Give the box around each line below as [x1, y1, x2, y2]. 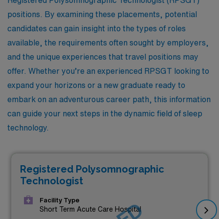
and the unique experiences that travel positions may [7, 52, 198, 61]
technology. [7, 123, 49, 131]
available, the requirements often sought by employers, [7, 38, 209, 46]
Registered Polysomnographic [20, 163, 164, 175]
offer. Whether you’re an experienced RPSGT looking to [7, 66, 209, 75]
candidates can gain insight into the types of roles [7, 24, 186, 32]
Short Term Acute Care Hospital [40, 206, 141, 213]
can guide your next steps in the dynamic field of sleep [7, 109, 202, 117]
